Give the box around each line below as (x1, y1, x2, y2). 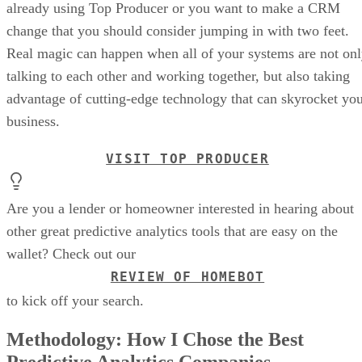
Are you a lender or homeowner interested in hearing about (6, 200, 354, 217)
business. (6, 113, 60, 130)
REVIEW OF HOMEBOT (110, 269, 265, 285)
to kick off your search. (6, 293, 144, 309)
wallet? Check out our (6, 246, 136, 263)
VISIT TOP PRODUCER (106, 151, 269, 167)
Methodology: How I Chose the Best (6, 329, 304, 351)
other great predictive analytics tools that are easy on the (6, 223, 338, 240)
